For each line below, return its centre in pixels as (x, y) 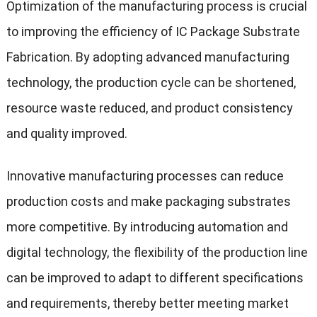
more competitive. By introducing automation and (147, 226)
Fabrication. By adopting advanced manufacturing (148, 57)
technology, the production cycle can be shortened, (151, 82)
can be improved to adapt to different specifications (155, 277)
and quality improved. (67, 133)
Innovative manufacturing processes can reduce (145, 175)
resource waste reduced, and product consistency (149, 108)
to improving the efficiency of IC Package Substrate (153, 31)
